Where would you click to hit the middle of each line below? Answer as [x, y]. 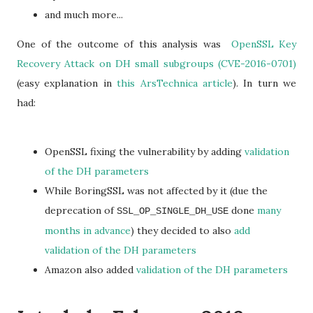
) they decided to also [181, 231]
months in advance [88, 231]
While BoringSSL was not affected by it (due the [156, 191]
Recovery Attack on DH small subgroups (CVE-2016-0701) [156, 64]
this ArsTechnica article [175, 83]
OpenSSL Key [263, 44]
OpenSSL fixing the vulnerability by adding [145, 152]
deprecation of [81, 210]
